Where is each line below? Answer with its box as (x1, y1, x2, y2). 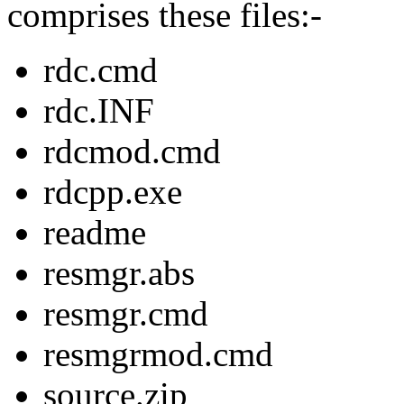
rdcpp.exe (43, 171, 182, 211)
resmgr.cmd (43, 293, 208, 333)
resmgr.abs (43, 252, 195, 292)
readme (43, 212, 146, 252)
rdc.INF (43, 90, 154, 130)
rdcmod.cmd (43, 131, 221, 170)
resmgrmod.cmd (43, 334, 273, 373)
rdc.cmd (43, 50, 158, 89)
